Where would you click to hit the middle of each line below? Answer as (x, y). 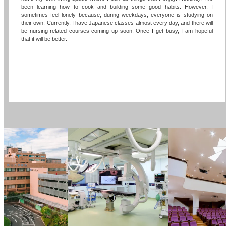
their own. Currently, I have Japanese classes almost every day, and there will (117, 22)
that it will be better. (44, 39)
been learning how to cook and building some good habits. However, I (117, 6)
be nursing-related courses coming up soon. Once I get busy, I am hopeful (117, 31)
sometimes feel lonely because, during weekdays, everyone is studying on (117, 14)
